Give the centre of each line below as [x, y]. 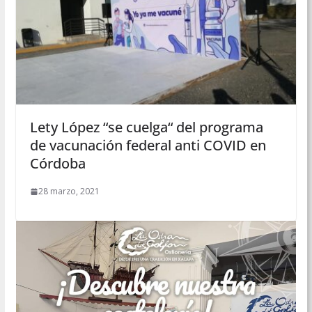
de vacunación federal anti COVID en [148, 146]
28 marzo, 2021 [69, 192]
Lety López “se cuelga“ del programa [146, 127]
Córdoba [57, 164]
